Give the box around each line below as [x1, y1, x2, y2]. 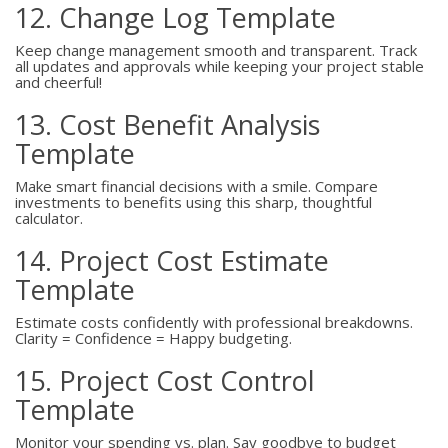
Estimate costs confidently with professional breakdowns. [15, 312, 413, 332]
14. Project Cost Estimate [15, 242, 329, 279]
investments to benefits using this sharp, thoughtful [15, 192, 372, 212]
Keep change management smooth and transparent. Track [15, 40, 417, 60]
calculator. [15, 208, 83, 228]
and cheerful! [15, 72, 102, 92]
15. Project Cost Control [15, 362, 315, 399]
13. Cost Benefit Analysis [15, 106, 320, 143]
